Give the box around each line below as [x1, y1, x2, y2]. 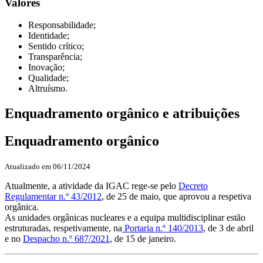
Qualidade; [28, 73, 69, 83]
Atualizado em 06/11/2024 [5, 162, 90, 171]
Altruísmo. [28, 83, 68, 94]
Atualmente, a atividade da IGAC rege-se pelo [5, 181, 178, 191]
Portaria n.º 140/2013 [122, 223, 203, 234]
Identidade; [28, 31, 69, 41]
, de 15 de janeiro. [110, 234, 178, 244]
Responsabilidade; [28, 20, 96, 31]
